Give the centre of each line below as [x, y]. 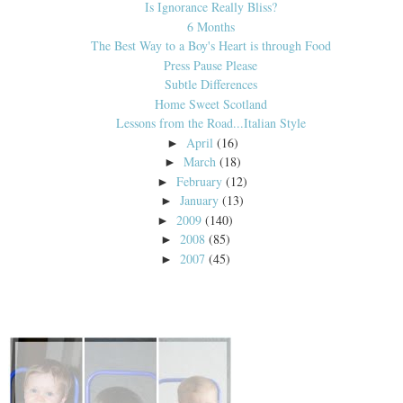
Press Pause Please [210, 65]
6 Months [210, 26]
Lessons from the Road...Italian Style [210, 123]
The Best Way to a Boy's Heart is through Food [210, 46]
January [200, 201]
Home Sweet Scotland [210, 103]
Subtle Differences [210, 85]
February [200, 181]
